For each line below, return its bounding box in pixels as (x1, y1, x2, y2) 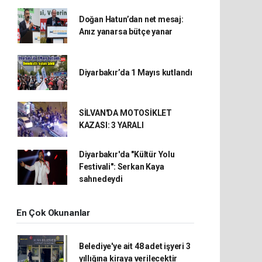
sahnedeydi (78, 174, 123, 184)
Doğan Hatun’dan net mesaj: (78, 15, 184, 24)
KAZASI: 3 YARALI (78, 120, 144, 130)
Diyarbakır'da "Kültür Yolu (78, 150, 175, 159)
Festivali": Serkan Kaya (78, 162, 164, 171)
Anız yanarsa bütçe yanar (78, 27, 173, 36)
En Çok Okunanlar (16, 208, 90, 218)
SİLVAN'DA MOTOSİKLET (78, 108, 172, 118)
